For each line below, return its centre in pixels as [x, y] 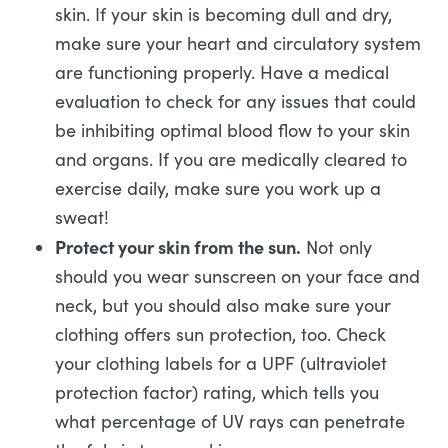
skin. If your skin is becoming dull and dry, [223, 14]
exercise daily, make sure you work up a [218, 188]
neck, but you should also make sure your [223, 305]
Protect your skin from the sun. [178, 246]
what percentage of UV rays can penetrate [230, 421]
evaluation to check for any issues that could [235, 101]
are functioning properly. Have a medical [222, 72]
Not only [336, 247]
